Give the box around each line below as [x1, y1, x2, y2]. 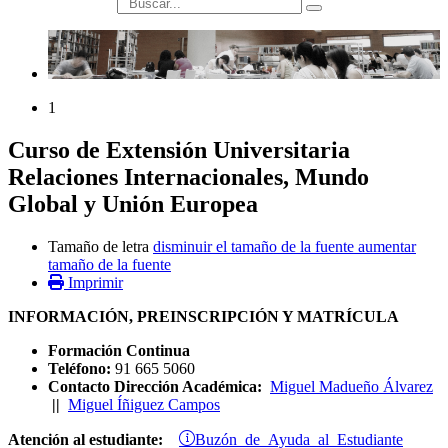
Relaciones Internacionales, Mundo [8, 164, 369, 191]
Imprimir [68, 274, 123, 292]
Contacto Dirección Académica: [48, 378, 266, 396]
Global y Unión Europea [8, 191, 258, 218]
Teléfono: [48, 360, 111, 378]
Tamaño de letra [48, 238, 149, 256]
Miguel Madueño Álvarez [270, 378, 433, 396]
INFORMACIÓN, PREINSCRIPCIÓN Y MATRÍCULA [8, 308, 399, 326]
